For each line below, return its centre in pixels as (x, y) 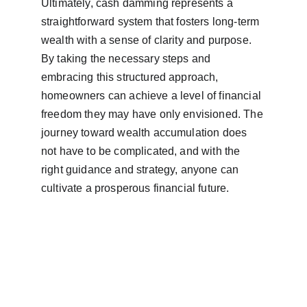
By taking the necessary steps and (127, 59)
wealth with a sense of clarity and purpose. (148, 40)
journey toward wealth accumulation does (146, 133)
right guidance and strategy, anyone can (142, 170)
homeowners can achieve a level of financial (153, 96)
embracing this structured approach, (131, 77)
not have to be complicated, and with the (142, 151)
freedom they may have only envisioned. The (153, 114)
